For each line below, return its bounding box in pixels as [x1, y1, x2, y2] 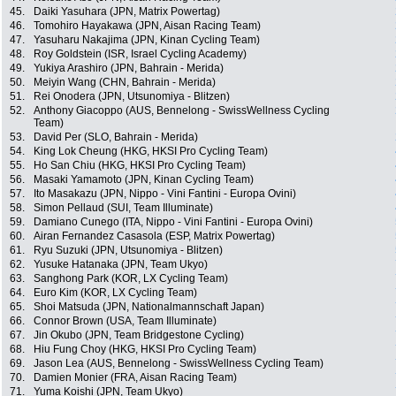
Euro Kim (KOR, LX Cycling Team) [34, 286, 197, 300]
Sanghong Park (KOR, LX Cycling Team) [34, 272, 228, 286]
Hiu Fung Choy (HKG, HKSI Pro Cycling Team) [34, 343, 256, 356]
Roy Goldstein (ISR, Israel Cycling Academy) [34, 48, 247, 61]
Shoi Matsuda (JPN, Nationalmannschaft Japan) [34, 301, 264, 314]
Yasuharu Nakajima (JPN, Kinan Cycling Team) [34, 34, 260, 47]
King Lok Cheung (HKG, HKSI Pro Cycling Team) [34, 145, 268, 158]
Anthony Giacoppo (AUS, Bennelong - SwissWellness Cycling [34, 104, 330, 118]
